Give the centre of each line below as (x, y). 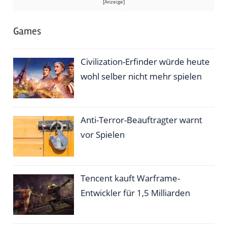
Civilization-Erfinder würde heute (145, 62)
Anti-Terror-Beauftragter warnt (142, 120)
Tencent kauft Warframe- (130, 178)
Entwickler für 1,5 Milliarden (136, 193)
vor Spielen (103, 135)
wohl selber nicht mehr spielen (141, 77)
